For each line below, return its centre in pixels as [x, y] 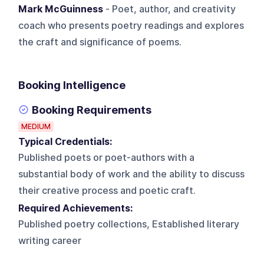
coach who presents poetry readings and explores [131, 25]
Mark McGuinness [61, 9]
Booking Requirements [92, 110]
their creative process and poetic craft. [107, 190]
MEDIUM [36, 126]
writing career [50, 240]
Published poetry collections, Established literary [129, 224]
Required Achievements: [78, 208]
